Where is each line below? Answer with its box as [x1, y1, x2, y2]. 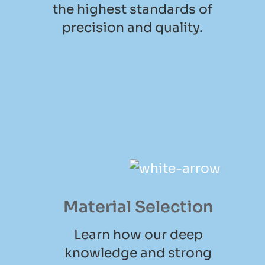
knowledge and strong [64, 245, 212, 261]
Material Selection [63, 197, 214, 218]
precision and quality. [62, 20, 203, 36]
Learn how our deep [73, 227, 203, 243]
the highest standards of [53, 1, 212, 18]
